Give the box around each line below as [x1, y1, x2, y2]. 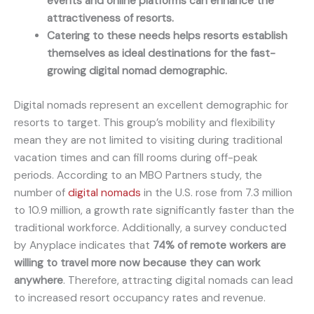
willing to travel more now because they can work [14, 255, 261, 270]
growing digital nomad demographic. [46, 64, 227, 78]
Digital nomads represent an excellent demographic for [14, 97, 288, 112]
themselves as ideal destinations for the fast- [46, 46, 275, 61]
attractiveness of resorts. [46, 11, 174, 26]
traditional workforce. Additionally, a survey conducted [14, 220, 287, 235]
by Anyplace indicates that [14, 238, 153, 252]
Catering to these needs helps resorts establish [46, 29, 287, 43]
